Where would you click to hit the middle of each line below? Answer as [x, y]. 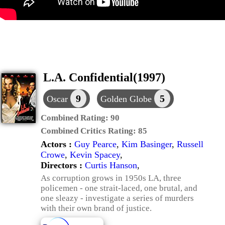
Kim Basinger [147, 144]
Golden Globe [127, 99]
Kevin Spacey [95, 155]
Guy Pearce [95, 144]
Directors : [63, 165]
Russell [190, 144]
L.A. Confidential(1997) [104, 77]
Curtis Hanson [111, 165]
